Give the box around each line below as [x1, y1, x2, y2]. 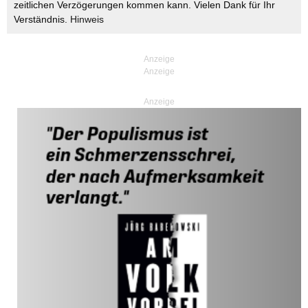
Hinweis [70, 14, 104, 25]
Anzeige [144, 97, 175, 107]
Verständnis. [14, 14, 70, 25]
